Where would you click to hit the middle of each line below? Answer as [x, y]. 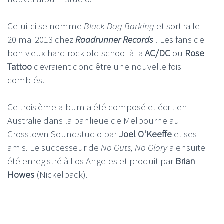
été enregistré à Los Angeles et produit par [90, 161]
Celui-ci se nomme [46, 26]
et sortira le [177, 26]
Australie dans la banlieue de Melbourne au [93, 120]
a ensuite [186, 147]
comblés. [26, 80]
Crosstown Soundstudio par [62, 134]
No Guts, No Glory [133, 147]
